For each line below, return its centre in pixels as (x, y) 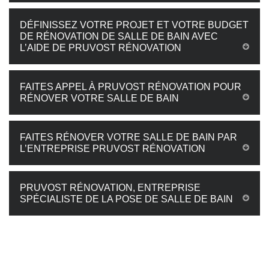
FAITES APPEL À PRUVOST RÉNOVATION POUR (131, 87)
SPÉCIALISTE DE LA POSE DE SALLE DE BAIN (126, 199)
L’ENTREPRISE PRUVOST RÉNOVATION (113, 149)
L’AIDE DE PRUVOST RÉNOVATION (101, 48)
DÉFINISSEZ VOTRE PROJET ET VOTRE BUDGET (134, 25)
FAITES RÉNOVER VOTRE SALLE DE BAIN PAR (128, 137)
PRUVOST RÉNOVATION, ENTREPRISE (110, 188)
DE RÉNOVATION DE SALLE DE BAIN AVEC (119, 36)
